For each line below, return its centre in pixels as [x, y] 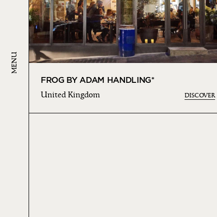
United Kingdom [70, 95]
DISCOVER [200, 96]
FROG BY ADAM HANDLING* [98, 80]
